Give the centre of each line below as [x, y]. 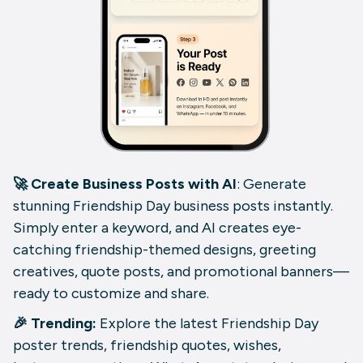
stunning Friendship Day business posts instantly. [173, 205]
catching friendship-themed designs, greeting [164, 249]
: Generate [271, 184]
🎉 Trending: [56, 323]
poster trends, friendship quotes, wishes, [147, 345]
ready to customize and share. [111, 293]
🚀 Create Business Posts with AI [125, 184]
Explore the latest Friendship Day [209, 323]
